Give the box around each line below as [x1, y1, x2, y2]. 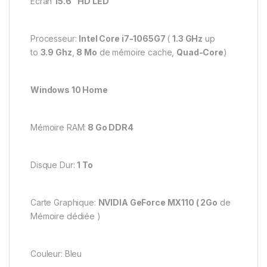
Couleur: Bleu [30, 248, 82, 259]
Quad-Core [176, 46, 223, 57]
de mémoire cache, [97, 46, 177, 57]
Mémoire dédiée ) [30, 210, 101, 221]
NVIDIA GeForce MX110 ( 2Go [98, 197, 218, 207]
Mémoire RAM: [30, 122, 86, 132]
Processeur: [30, 33, 79, 44]
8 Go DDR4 [86, 122, 133, 132]
